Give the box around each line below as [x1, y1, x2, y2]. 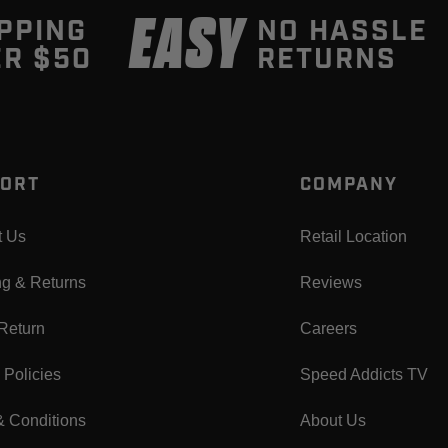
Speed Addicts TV [299, 366, 428, 384]
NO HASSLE [256, 13, 428, 51]
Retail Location [299, 228, 407, 246]
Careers [299, 320, 357, 338]
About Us [299, 412, 366, 430]
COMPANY [299, 173, 398, 198]
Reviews [299, 274, 362, 292]
